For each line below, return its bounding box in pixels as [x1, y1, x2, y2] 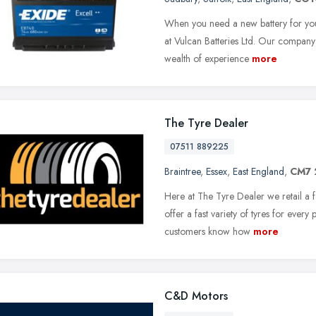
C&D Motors [164, 287, 228, 304]
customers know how [164, 224, 250, 238]
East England [233, 164, 284, 178]
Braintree [164, 164, 200, 178]
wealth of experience [164, 51, 249, 66]
